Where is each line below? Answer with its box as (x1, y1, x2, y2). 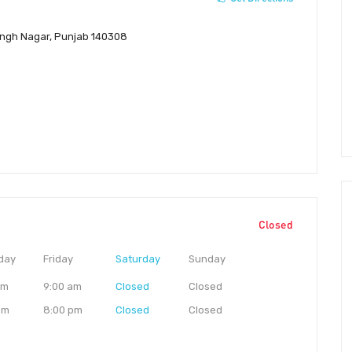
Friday (42, 253, 73, 266)
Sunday (188, 253, 225, 266)
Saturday (115, 253, 161, 266)
